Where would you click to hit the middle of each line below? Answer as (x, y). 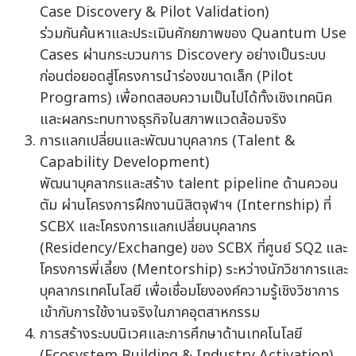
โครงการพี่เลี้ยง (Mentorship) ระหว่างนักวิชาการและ (194, 270)
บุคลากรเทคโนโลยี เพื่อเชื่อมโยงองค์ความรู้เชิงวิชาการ (190, 292)
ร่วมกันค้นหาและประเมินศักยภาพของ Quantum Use (193, 34)
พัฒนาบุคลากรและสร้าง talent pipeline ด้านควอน (189, 184)
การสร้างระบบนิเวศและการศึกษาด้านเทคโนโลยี (171, 335)
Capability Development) (124, 163)
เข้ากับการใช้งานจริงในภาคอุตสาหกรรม (150, 313)
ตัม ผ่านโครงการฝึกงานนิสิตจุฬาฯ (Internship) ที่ (186, 206)
